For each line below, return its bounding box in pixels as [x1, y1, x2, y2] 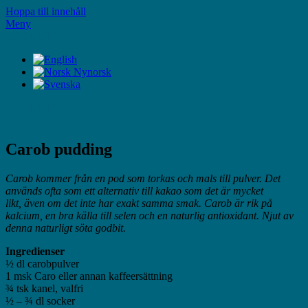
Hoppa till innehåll [5, 5, 86, 17]
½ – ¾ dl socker [5, 294, 75, 307]
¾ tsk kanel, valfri [5, 282, 83, 294]
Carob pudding [5, 140, 112, 158]
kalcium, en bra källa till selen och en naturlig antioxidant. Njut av [5, 209, 294, 221]
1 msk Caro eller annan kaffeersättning [5, 269, 173, 282]
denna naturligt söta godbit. [5, 221, 126, 234]
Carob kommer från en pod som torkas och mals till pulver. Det [5, 172, 280, 184]
